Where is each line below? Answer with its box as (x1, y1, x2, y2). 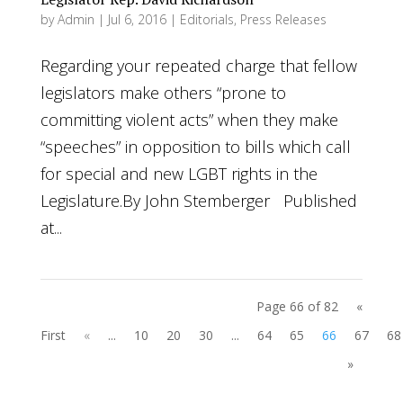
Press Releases (239, 10, 327, 28)
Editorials (179, 10, 234, 28)
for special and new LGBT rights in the (40, 162, 318, 184)
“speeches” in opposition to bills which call (40, 135, 351, 157)
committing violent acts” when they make (40, 108, 338, 130)
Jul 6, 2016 (107, 10, 166, 28)
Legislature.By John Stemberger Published (40, 189, 357, 211)
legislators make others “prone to (40, 81, 286, 103)
